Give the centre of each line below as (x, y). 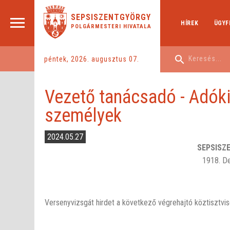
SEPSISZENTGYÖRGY (111, 17)
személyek (83, 116)
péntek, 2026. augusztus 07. (92, 59)
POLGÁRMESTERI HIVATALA (111, 26)
